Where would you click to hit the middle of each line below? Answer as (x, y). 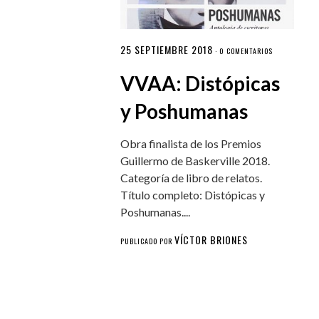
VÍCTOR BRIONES (211, 239)
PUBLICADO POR (148, 241)
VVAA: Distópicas (200, 83)
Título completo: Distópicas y (193, 194)
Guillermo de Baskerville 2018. (195, 160)
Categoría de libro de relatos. (192, 177)
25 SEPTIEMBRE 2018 (167, 49)
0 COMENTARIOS (246, 51)
